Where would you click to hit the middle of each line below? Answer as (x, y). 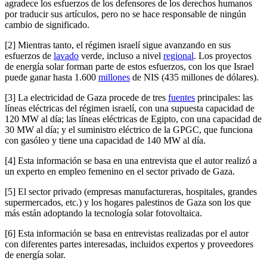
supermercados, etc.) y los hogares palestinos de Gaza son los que (128, 202)
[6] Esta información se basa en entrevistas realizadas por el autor (127, 233)
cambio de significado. (47, 24)
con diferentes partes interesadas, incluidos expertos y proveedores (129, 244)
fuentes (181, 97)
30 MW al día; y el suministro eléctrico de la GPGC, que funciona (129, 129)
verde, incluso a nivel (121, 55)
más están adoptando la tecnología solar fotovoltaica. (103, 213)
